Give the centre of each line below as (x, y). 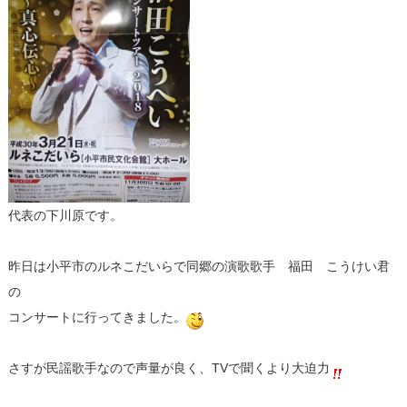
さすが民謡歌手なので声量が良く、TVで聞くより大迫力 (169, 368)
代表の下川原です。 (65, 216)
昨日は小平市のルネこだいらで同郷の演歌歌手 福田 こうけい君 (199, 267)
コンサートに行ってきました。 (97, 318)
